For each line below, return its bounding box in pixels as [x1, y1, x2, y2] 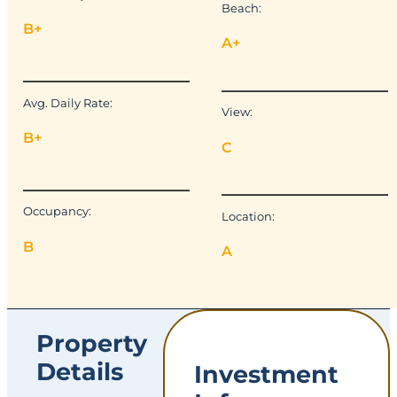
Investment [194, 359, 339, 389]
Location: [222, 208, 276, 223]
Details [36, 356, 124, 386]
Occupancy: [23, 204, 92, 219]
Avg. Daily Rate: [23, 95, 113, 110]
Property [36, 328, 148, 358]
